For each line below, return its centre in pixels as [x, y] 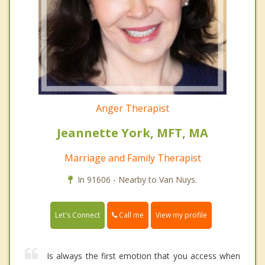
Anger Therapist [132, 109]
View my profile [181, 215]
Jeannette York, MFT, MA [132, 133]
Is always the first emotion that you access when [143, 256]
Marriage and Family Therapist [132, 158]
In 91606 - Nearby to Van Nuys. [137, 180]
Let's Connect [77, 215]
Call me [130, 215]
